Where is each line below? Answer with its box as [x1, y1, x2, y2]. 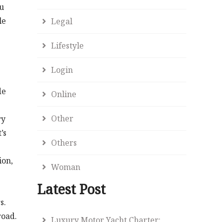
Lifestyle [51, 40, 84, 51]
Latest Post [37, 180, 106, 198]
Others [51, 137, 77, 148]
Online [51, 89, 77, 100]
